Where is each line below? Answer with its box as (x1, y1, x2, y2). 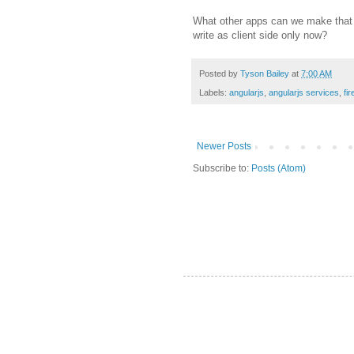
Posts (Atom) (251, 162, 306, 174)
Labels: (199, 87, 229, 97)
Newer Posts (197, 140, 251, 152)
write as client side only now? (193, 28, 327, 41)
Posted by (199, 68, 240, 78)
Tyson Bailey (240, 68, 289, 78)
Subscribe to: (193, 162, 251, 174)
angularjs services (269, 87, 339, 97)
